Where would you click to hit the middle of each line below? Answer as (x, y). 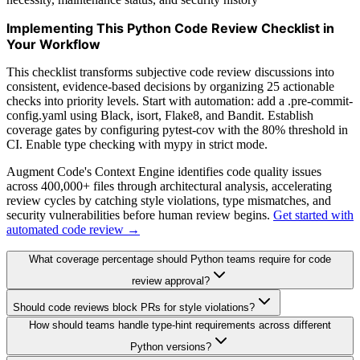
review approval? (170, 280)
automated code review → (73, 229)
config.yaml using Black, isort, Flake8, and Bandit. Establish (160, 115)
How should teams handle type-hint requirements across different (180, 325)
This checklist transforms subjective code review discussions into (170, 72)
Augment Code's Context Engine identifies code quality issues (164, 171)
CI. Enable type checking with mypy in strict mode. (137, 144)
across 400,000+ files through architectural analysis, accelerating (169, 186)
